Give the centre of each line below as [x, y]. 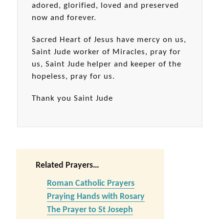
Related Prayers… [68, 166]
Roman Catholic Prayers [90, 184]
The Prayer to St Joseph [90, 210]
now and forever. [64, 18]
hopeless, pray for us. [73, 77]
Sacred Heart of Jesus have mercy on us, [109, 40]
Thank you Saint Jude [72, 99]
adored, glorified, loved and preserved [105, 6]
